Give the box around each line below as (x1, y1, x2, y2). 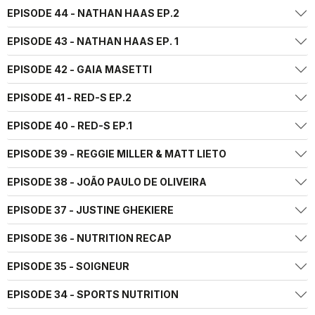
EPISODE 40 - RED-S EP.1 (7, 120, 132, 132)
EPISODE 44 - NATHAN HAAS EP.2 (7, 7, 179, 20)
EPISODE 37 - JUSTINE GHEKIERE (7, 204, 174, 217)
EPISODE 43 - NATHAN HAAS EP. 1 (7, 35, 179, 48)
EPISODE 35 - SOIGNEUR (7, 260, 129, 273)
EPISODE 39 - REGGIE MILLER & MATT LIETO (7, 148, 226, 160)
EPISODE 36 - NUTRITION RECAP (7, 232, 172, 245)
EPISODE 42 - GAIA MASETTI (7, 63, 152, 76)
